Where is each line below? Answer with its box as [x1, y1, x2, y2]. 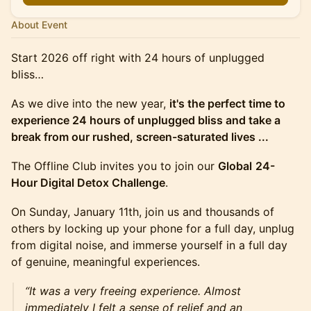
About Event [11, 19, 67, 31]
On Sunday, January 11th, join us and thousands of [11, 205, 274, 219]
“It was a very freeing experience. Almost [25, 284, 241, 298]
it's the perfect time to [169, 96, 285, 110]
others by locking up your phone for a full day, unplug [11, 221, 294, 235]
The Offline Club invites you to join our [11, 159, 218, 173]
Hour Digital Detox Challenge [11, 176, 165, 190]
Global [218, 159, 252, 173]
